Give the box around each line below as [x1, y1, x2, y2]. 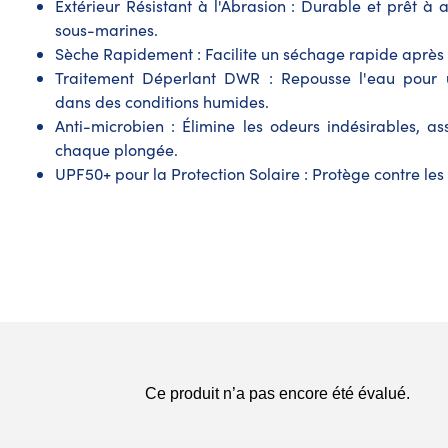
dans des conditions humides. [55, 91, 269, 113]
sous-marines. [55, 19, 158, 41]
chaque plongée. [55, 139, 178, 161]
